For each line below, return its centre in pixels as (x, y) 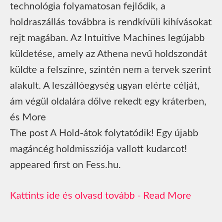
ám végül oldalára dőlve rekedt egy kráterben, (108, 101)
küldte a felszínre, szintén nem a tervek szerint (111, 70)
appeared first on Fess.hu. (65, 165)
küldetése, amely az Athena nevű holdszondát (109, 54)
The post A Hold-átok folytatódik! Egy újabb (104, 133)
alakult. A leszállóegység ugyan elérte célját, (105, 85)
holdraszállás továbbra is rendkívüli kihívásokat (111, 22)
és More (28, 117)
